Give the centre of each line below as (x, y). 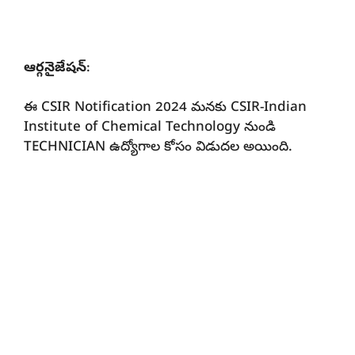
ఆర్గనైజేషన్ (55, 68)
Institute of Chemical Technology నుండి (150, 128)
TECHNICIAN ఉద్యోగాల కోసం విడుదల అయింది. (158, 148)
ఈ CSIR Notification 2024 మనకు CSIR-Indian (165, 109)
